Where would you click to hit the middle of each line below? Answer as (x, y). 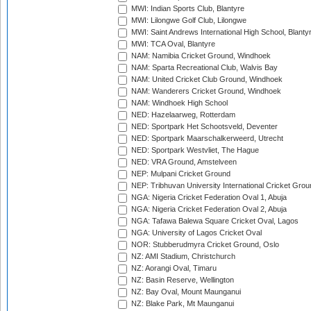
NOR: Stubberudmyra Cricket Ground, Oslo (204, 245)
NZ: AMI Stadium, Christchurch (182, 257)
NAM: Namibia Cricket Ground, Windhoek (200, 56)
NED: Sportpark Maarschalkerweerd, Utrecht (206, 138)
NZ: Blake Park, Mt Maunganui (182, 304)
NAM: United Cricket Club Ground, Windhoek (206, 79)
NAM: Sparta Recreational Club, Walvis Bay (203, 68)
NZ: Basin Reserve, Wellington (182, 280)
